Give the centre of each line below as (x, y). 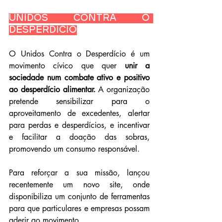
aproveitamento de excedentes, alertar (79, 113)
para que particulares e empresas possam (79, 208)
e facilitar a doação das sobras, (79, 137)
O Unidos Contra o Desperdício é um (79, 54)
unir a (137, 65)
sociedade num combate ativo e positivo (79, 77)
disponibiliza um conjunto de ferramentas (79, 196)
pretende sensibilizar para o (79, 101)
